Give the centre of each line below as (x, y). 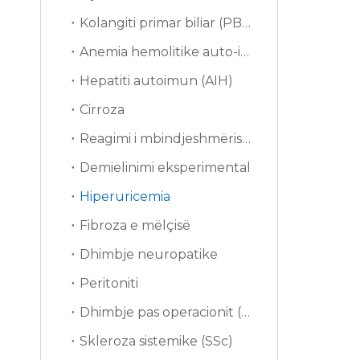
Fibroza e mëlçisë (135, 225)
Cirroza (102, 110)
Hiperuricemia (125, 196)
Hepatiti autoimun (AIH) (156, 81)
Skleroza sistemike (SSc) (156, 341)
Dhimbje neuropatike (149, 254)
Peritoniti (109, 283)
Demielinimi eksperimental (165, 168)
